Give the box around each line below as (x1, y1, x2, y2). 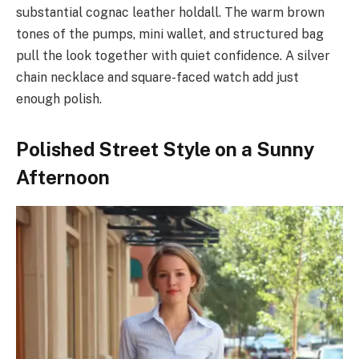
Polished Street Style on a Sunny (16, 138, 314, 161)
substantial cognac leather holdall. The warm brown (16, 5, 325, 21)
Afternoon (16, 166, 110, 189)
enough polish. (16, 91, 102, 107)
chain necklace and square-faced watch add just (16, 70, 299, 86)
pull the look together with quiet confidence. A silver (16, 48, 330, 64)
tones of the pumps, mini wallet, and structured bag (16, 26, 324, 42)
